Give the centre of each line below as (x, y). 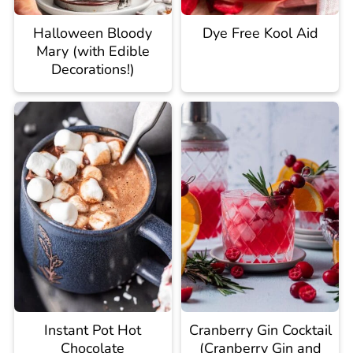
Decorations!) (93, 70)
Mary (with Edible (93, 52)
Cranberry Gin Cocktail (260, 331)
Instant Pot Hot (93, 331)
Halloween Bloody (93, 33)
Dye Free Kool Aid (260, 33)
